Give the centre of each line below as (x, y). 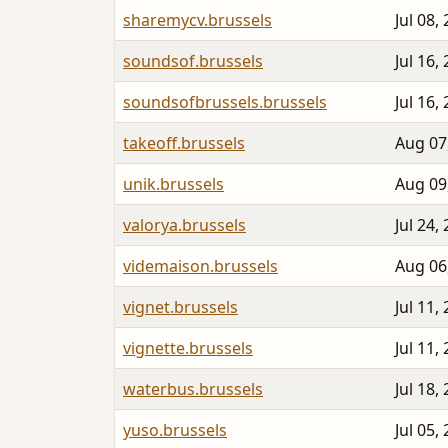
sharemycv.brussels (197, 20)
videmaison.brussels (200, 266)
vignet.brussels (180, 307)
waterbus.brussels (193, 389)
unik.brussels (173, 184)
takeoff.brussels (184, 143)
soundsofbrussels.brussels (225, 102)
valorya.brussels (184, 225)
